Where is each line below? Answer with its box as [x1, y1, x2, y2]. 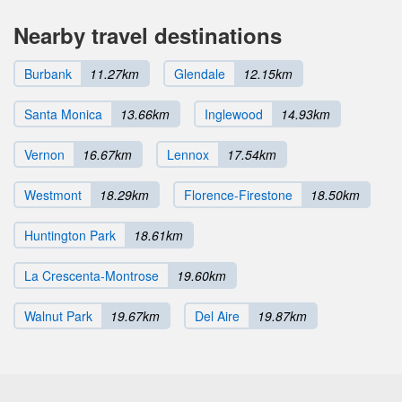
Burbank [24, 65, 72, 83]
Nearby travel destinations [13, 20, 282, 51]
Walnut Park [24, 307, 92, 326]
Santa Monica [24, 105, 102, 124]
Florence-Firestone [184, 186, 293, 205]
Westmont [24, 186, 82, 205]
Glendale [174, 65, 225, 83]
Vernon [24, 145, 65, 164]
